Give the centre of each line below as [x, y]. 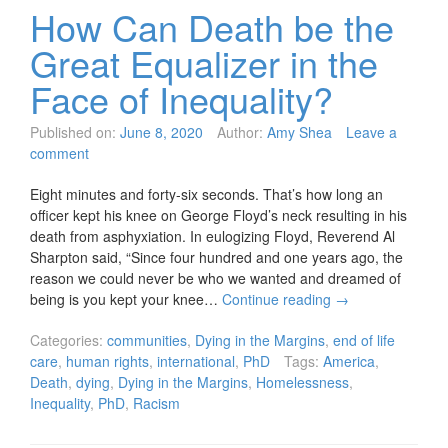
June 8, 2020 [161, 132]
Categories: [66, 340]
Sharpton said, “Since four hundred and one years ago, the [216, 257]
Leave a [371, 132]
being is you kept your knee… [126, 299]
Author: [240, 132]
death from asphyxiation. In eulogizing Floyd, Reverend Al [212, 236]
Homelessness [302, 382]
